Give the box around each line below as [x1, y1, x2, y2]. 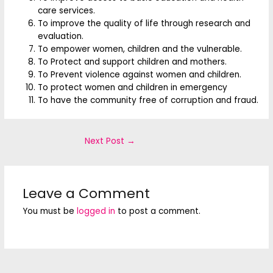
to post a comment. [115, 205, 200, 217]
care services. [38, 4, 96, 16]
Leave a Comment [22, 183, 150, 203]
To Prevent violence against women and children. [38, 68, 242, 80]
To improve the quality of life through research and [38, 17, 251, 29]
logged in [76, 205, 115, 217]
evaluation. [38, 30, 84, 42]
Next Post [85, 135, 127, 147]
